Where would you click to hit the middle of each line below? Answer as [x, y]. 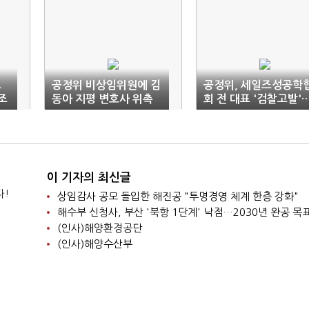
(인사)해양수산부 [94, 244]
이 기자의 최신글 [89, 178]
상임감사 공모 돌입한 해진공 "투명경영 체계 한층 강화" [178, 196]
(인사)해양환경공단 [99, 228]
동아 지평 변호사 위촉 [102, 99]
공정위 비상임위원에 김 [106, 85]
